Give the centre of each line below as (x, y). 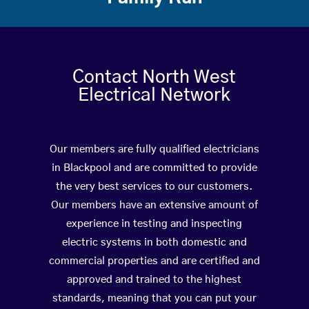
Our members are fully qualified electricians (154, 150)
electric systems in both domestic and (154, 243)
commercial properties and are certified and (154, 261)
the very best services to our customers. (154, 187)
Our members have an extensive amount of (154, 206)
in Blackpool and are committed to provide (154, 168)
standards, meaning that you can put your (154, 299)
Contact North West (154, 78)
